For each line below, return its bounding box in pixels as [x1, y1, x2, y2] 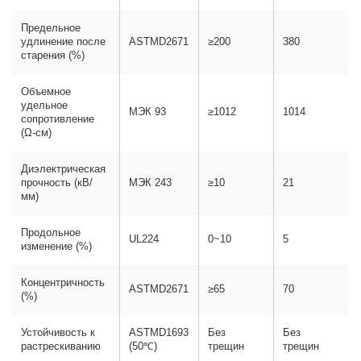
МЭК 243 [129, 177, 172, 189]
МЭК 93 [129, 106, 167, 118]
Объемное [21, 86, 72, 98]
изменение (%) [21, 241, 93, 253]
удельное [21, 100, 68, 112]
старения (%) [21, 50, 85, 62]
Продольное [21, 227, 81, 239]
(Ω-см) [21, 127, 52, 139]
